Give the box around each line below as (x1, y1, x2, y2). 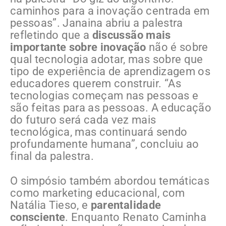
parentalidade (90, 199, 161, 212)
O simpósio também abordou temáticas (10, 175, 209, 188)
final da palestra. (10, 150, 97, 163)
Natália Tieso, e (10, 199, 91, 212)
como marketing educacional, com (10, 187, 185, 200)
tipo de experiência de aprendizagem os (10, 65, 210, 78)
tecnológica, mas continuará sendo (10, 126, 188, 139)
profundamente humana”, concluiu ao (10, 138, 199, 151)
